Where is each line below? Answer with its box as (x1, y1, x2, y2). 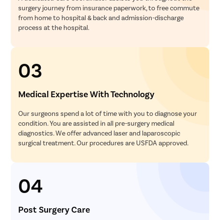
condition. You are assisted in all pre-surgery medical (18, 119, 175, 128)
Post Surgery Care (18, 204, 90, 215)
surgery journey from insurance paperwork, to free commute (18, 3, 200, 12)
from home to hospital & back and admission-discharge (18, 13, 184, 22)
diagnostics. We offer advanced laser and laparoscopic (18, 129, 181, 137)
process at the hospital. (18, 23, 90, 32)
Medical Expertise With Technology (18, 88, 155, 100)
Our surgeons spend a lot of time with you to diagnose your (18, 109, 197, 118)
